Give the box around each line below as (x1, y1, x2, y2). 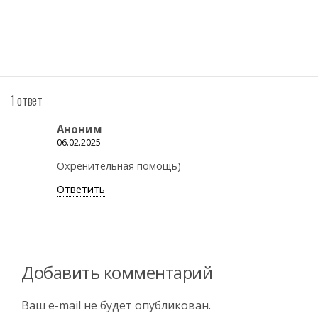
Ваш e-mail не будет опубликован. (21, 297, 211, 314)
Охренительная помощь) (57, 158, 181, 172)
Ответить (57, 182, 105, 197)
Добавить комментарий (21, 260, 213, 284)
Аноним (57, 122, 102, 137)
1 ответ (11, 89, 43, 109)
